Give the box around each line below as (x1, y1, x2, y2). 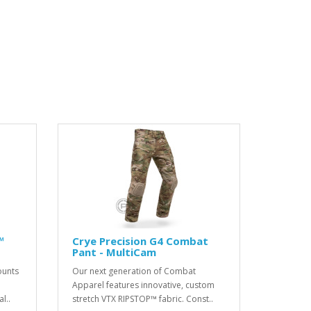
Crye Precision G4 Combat (72, 234, 209, 248)
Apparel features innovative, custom (72, 279, 215, 291)
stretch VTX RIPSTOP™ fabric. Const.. (72, 293, 214, 305)
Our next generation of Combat (72, 265, 196, 277)
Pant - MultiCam (72, 245, 157, 259)
